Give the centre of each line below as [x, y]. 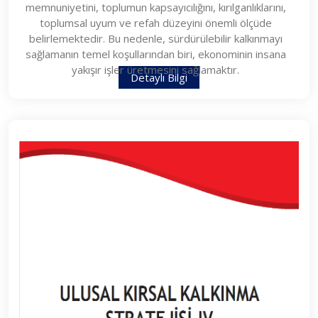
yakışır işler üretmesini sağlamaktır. [155, 69]
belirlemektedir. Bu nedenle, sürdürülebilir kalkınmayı [155, 38]
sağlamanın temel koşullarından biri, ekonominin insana [155, 54]
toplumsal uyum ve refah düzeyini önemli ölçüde [155, 22]
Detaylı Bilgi [159, 77]
